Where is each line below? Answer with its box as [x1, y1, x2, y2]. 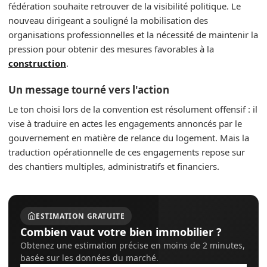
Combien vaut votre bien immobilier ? [20, 224, 222, 239]
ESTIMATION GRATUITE [36, 210, 125, 221]
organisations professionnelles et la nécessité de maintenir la [8, 29, 258, 41]
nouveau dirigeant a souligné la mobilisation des [8, 14, 208, 26]
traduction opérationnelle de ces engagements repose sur [8, 145, 245, 158]
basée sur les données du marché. [20, 252, 159, 263]
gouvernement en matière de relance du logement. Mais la [8, 131, 249, 144]
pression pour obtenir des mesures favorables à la [8, 43, 214, 55]
